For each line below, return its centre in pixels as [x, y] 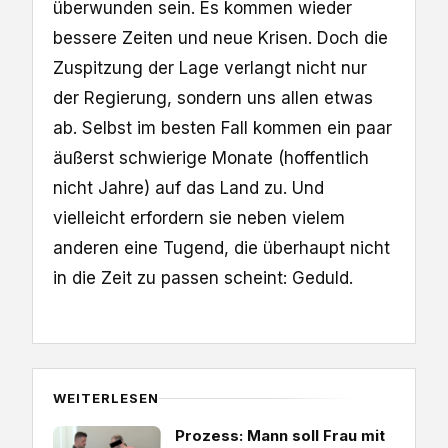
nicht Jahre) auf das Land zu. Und [188, 187]
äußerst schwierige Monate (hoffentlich [211, 157]
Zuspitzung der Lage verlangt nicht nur [210, 67]
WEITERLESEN [106, 397]
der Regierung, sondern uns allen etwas [213, 97]
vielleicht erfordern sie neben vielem [199, 217]
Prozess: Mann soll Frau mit [280, 435]
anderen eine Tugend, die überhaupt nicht [221, 247]
